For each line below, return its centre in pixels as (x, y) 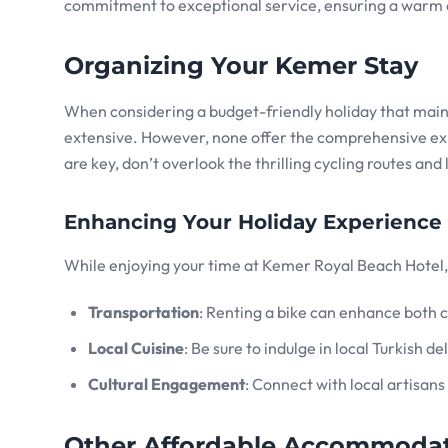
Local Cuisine (136, 348)
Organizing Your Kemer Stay (241, 66)
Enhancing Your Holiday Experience (253, 222)
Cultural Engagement (166, 384)
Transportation (143, 312)
